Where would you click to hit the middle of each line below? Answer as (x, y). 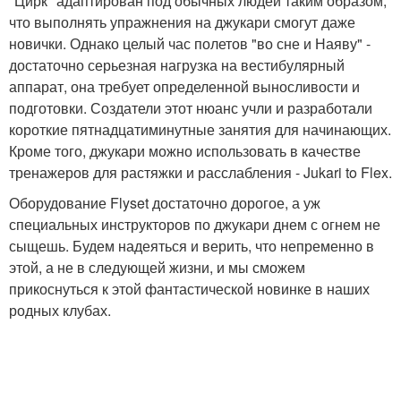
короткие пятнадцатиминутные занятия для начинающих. (200, 129)
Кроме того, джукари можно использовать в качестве (185, 150)
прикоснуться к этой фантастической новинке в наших (189, 288)
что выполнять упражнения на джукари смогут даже (182, 21)
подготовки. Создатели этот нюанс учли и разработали (191, 107)
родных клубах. (60, 310)
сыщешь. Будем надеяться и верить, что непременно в (192, 245)
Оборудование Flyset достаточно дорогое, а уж (165, 202)
